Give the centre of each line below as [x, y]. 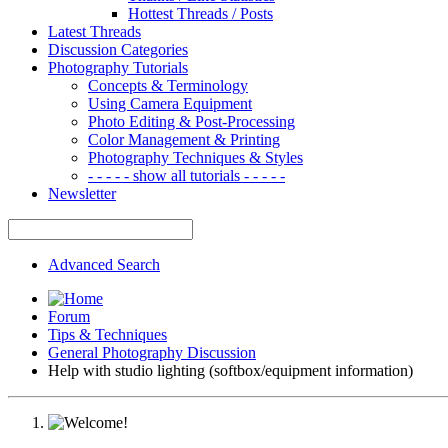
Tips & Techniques [107, 334]
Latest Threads [94, 31]
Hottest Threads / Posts [200, 13]
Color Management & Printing [184, 139]
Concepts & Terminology [168, 85]
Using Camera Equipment [170, 103]
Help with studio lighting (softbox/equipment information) [230, 370]
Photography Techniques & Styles [195, 157]
